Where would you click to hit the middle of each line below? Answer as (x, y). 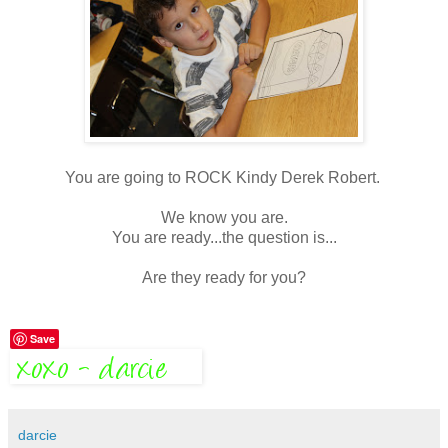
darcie (37, 435)
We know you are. (224, 218)
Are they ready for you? (224, 278)
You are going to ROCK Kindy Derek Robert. (224, 178)
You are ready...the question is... (224, 238)
